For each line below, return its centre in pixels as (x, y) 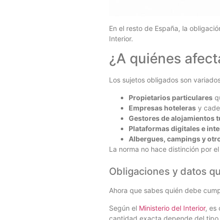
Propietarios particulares (171, 97)
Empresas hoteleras (162, 108)
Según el (124, 208)
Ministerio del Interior (172, 208)
